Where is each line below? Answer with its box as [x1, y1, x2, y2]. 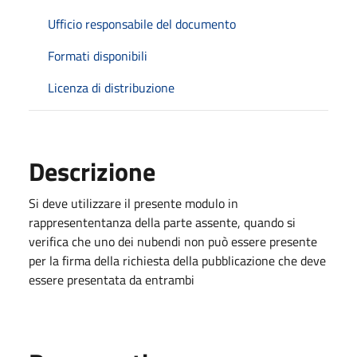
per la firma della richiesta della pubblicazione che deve [29, 250, 326, 270]
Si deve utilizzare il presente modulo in [29, 193, 238, 213]
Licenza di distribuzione [48, 77, 175, 97]
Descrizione [29, 151, 155, 190]
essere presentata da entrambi [29, 269, 198, 289]
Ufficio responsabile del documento [48, 14, 236, 33]
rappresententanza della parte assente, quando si [29, 212, 296, 232]
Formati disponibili [48, 45, 147, 65]
